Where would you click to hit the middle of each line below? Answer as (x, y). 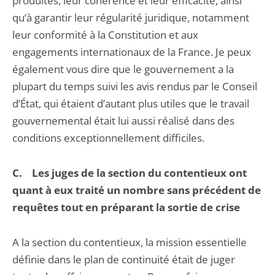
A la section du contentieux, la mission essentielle (130, 242)
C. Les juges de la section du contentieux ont (130, 173)
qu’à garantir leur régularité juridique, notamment (131, 17)
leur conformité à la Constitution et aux (105, 35)
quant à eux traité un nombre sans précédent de (137, 190)
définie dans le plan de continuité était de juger (124, 259)
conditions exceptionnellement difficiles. (108, 138)
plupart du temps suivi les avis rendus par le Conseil (135, 86)
